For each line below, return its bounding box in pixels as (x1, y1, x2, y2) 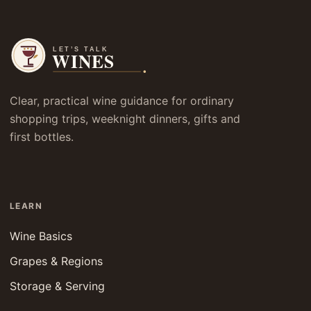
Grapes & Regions (10, 253, 103, 268)
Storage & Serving (10, 278, 105, 293)
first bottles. (10, 129, 74, 144)
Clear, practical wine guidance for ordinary (10, 93, 234, 108)
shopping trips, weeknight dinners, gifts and (10, 111, 240, 126)
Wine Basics (10, 228, 72, 243)
